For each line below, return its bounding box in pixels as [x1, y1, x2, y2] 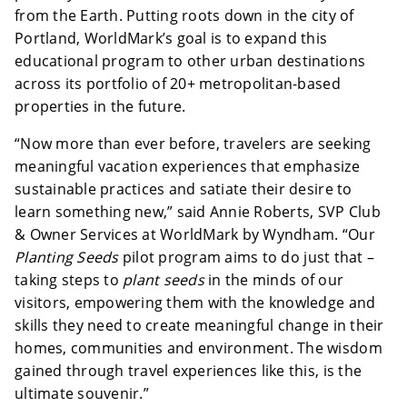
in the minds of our [203, 270, 344, 291]
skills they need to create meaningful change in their [15, 315, 384, 336]
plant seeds [123, 270, 204, 291]
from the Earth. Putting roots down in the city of [15, 5, 354, 26]
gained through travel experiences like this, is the [15, 361, 362, 382]
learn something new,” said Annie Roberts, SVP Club [15, 202, 381, 223]
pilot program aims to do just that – [118, 247, 375, 268]
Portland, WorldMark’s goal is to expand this [15, 28, 328, 49]
